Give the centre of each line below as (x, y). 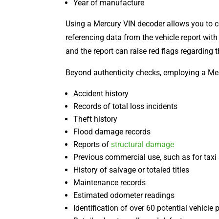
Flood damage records (112, 131)
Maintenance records (110, 182)
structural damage (143, 144)
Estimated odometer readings (124, 195)
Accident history (101, 93)
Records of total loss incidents (126, 106)
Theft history (96, 119)
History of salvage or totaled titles (131, 170)
